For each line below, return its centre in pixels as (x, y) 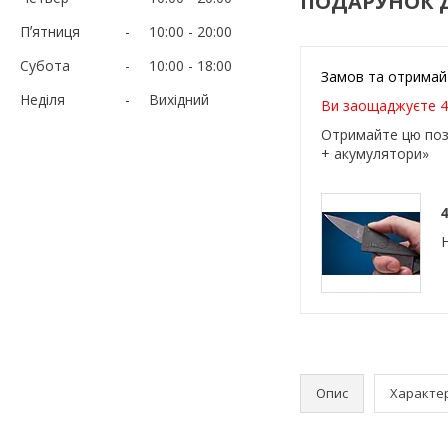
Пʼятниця (50, 31)
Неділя (42, 99)
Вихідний (179, 99)
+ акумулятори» (375, 153)
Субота (45, 65)
